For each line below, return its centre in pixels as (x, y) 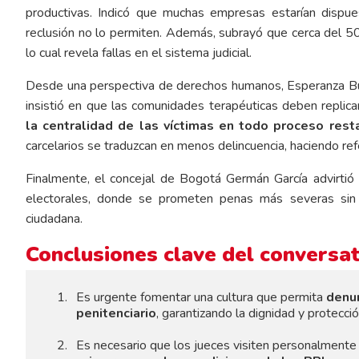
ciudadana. (54, 218)
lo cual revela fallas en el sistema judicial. (139, 52)
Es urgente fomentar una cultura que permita (201, 298)
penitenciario (116, 314)
